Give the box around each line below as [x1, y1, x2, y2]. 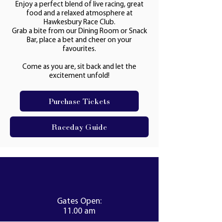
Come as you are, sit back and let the [22, 63, 136, 71]
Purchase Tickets [49, 96, 110, 106]
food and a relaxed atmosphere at [26, 10, 133, 17]
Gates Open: [57, 197, 102, 206]
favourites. [62, 46, 96, 53]
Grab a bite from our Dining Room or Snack [11, 28, 147, 35]
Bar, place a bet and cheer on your [27, 37, 132, 44]
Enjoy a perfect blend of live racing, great [15, 1, 144, 8]
